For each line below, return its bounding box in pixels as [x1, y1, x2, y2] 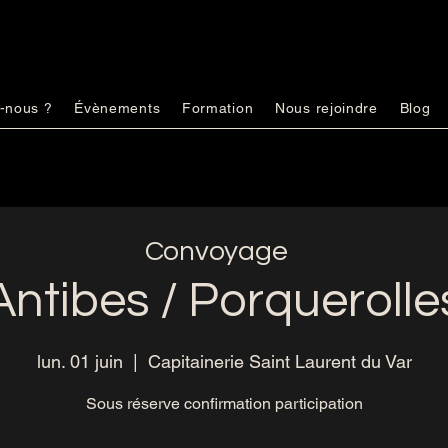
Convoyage [144, 236, 288, 266]
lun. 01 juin [36, 351, 123, 373]
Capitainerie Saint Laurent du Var [147, 351, 412, 373]
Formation [181, 99, 254, 116]
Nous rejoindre [275, 99, 378, 116]
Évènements [74, 99, 161, 116]
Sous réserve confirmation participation [85, 394, 363, 414]
